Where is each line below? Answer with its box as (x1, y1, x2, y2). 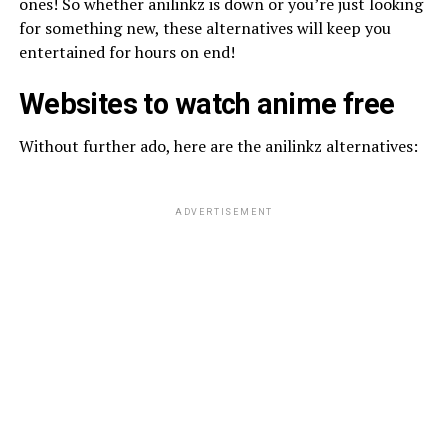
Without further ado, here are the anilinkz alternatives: (18, 134, 418, 157)
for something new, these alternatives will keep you (18, 16, 391, 39)
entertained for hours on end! (18, 40, 235, 63)
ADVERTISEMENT (174, 206, 274, 217)
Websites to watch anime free (18, 86, 395, 121)
